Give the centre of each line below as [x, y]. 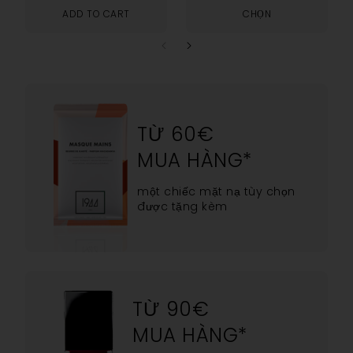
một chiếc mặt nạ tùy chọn [216, 191]
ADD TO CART [96, 13]
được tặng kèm [182, 206]
